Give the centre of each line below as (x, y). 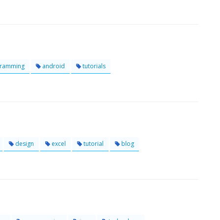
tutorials (93, 66)
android (53, 66)
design (24, 144)
